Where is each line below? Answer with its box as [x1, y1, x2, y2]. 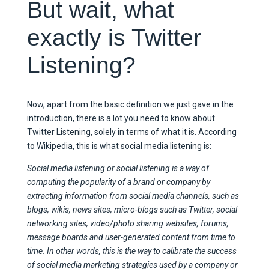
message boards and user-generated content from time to [26, 232, 235, 242]
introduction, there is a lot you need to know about [26, 113, 215, 123]
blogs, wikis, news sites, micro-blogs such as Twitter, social [26, 204, 237, 214]
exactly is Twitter [26, 24, 201, 50]
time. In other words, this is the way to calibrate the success [26, 246, 237, 256]
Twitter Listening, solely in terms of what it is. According [26, 127, 237, 137]
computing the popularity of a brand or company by [26, 177, 210, 187]
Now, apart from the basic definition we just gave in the [26, 99, 234, 109]
